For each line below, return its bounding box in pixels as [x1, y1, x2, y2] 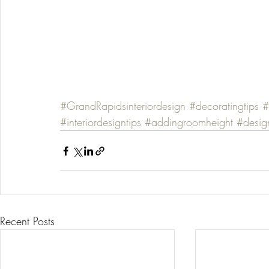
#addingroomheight [145, 115, 233, 130]
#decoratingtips [189, 98, 259, 113]
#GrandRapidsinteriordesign [60, 98, 186, 113]
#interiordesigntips [60, 115, 141, 130]
